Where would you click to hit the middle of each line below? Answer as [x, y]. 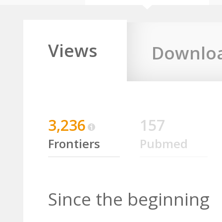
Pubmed [164, 143]
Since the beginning [129, 199]
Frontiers [74, 143]
